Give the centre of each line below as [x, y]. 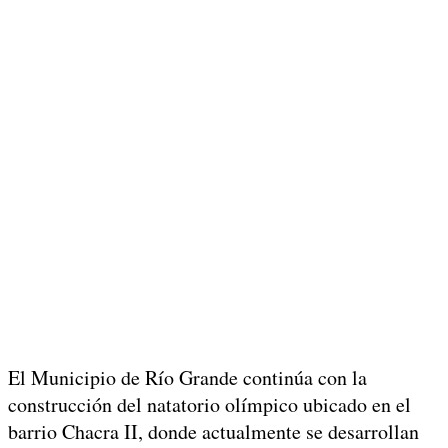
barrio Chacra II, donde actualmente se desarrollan [213, 431]
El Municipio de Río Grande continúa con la [187, 377]
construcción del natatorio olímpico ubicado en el [209, 404]
